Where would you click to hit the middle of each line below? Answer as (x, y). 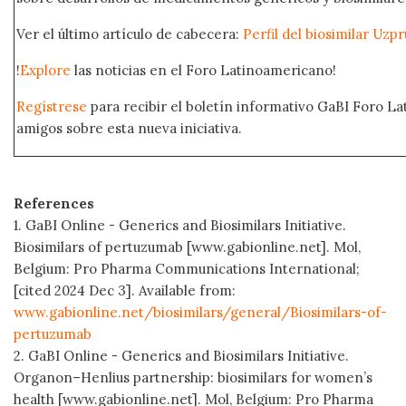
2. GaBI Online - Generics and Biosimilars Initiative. (181, 355)
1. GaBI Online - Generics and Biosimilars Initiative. (180, 225)
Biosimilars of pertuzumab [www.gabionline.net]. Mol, (187, 246)
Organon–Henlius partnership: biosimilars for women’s (193, 377)
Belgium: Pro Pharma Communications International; (187, 268)
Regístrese (52, 106)
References (54, 203)
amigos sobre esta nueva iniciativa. (131, 128)
